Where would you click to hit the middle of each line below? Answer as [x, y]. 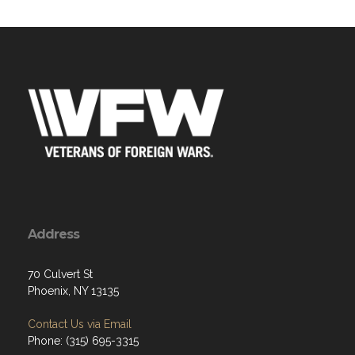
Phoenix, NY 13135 [73, 291]
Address [53, 234]
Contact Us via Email [80, 324]
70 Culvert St [60, 274]
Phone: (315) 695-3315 [83, 341]
